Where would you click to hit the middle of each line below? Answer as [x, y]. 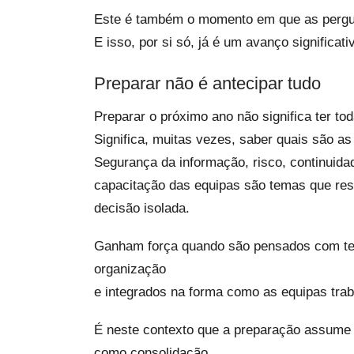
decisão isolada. [142, 208]
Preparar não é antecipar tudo [207, 83]
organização [130, 269]
